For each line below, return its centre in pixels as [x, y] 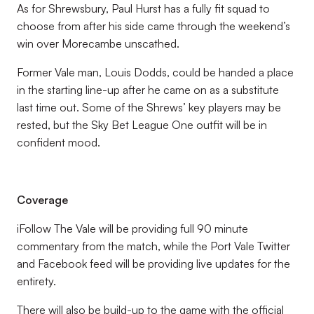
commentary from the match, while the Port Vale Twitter [153, 246]
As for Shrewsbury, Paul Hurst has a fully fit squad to [143, 8]
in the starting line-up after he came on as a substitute [148, 90]
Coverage [42, 200]
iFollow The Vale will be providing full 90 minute [132, 228]
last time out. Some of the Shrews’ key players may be [149, 107]
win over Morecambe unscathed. [98, 43]
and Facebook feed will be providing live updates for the [153, 264]
